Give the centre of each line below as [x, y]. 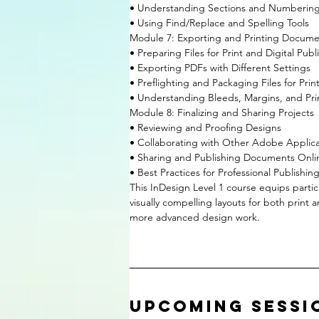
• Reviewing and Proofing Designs [205, 127]
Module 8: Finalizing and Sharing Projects [222, 113]
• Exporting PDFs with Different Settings [220, 68]
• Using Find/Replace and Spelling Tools [219, 23]
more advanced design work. [195, 217]
